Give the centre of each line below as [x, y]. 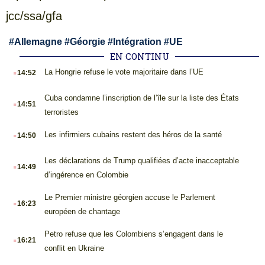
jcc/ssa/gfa [34, 16]
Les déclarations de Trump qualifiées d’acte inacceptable [141, 161]
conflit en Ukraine [74, 248]
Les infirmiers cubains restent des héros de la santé [133, 135]
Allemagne [38, 42]
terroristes [61, 112]
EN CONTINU [139, 56]
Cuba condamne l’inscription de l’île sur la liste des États [141, 98]
